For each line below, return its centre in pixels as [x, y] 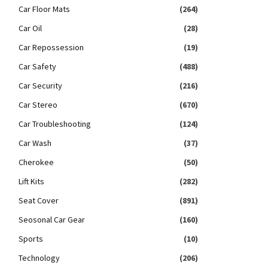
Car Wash [35, 143]
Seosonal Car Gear [52, 220]
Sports [31, 239]
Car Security [40, 86]
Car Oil [30, 28]
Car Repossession [51, 47]
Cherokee [36, 162]
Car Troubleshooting [55, 124]
